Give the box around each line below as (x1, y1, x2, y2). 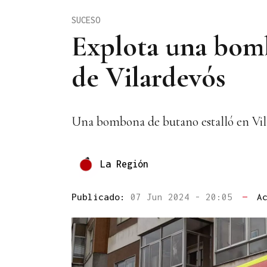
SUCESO (72, 14, 100, 25)
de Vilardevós (72, 60, 226, 95)
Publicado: (72, 191, 131, 203)
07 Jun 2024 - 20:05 (131, 191, 238, 203)
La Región (100, 158, 148, 169)
